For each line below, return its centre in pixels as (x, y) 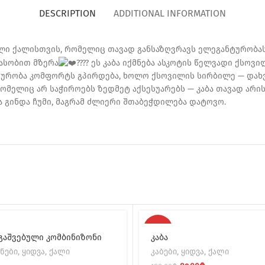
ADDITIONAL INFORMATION (170, 14)
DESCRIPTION (67, 14)
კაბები (164, 252)
